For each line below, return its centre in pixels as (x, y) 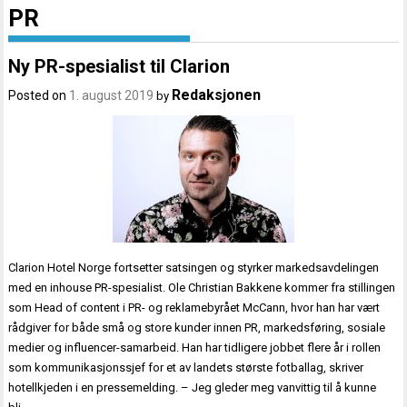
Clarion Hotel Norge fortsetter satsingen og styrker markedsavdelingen (194, 268)
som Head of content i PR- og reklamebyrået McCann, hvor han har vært (194, 308)
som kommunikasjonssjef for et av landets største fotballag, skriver (186, 368)
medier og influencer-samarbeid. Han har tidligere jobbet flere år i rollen (195, 348)
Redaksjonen (217, 95)
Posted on (39, 96)
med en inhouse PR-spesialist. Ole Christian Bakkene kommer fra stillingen (202, 288)
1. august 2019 (112, 96)
